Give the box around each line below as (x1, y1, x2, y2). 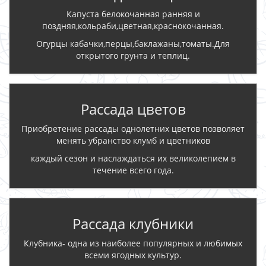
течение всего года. (92, 164, 174, 176)
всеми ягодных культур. (84, 249, 182, 261)
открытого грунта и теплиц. (76, 49, 190, 61)
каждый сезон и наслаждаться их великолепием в (30, 152, 236, 164)
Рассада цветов (80, 99, 186, 119)
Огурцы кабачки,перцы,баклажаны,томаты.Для (36, 37, 230, 49)
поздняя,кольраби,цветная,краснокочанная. (42, 20, 224, 31)
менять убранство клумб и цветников (56, 134, 210, 146)
